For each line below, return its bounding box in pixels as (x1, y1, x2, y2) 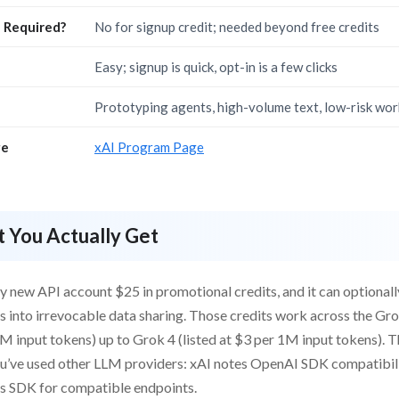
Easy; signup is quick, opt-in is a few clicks (94, 59, 338, 76)
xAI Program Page (94, 139, 204, 156)
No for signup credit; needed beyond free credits (94, 19, 379, 36)
